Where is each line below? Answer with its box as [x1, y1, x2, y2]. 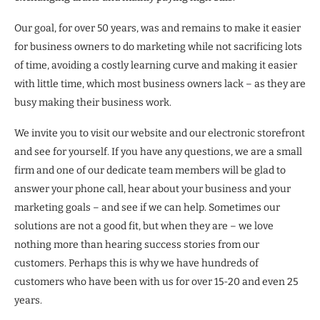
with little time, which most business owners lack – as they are [14, 78, 306, 91]
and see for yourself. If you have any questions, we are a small [14, 146, 302, 159]
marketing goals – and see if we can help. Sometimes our [14, 201, 280, 214]
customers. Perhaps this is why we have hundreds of [14, 257, 259, 270]
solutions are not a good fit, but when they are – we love [14, 220, 274, 233]
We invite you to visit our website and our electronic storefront [14, 127, 305, 140]
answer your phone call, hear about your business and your [14, 183, 291, 196]
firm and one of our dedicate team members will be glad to [14, 164, 286, 177]
